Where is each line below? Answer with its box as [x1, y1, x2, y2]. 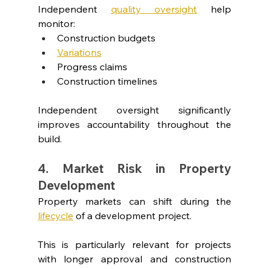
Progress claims [56, 60, 127, 73]
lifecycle [37, 209, 73, 222]
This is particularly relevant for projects [37, 238, 232, 250]
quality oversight [110, 2, 198, 15]
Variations [56, 46, 101, 58]
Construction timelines [56, 74, 157, 87]
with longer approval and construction [37, 252, 232, 265]
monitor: [37, 17, 75, 29]
